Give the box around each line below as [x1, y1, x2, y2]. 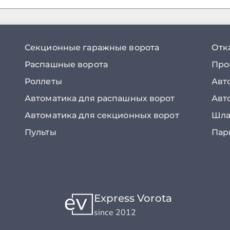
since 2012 [93, 207, 137, 218]
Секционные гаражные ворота [25, 43, 160, 52]
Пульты [25, 127, 56, 137]
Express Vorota [93, 192, 172, 204]
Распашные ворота [25, 60, 108, 69]
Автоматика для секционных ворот [25, 110, 179, 120]
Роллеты [25, 76, 62, 86]
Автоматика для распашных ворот [25, 93, 175, 103]
